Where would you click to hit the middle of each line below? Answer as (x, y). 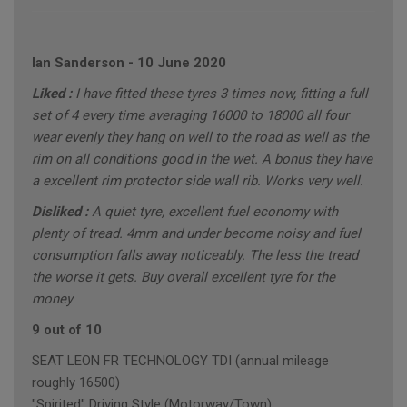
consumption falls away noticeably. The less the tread (195, 256)
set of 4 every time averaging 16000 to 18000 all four (190, 116)
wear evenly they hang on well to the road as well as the (200, 138)
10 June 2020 (182, 63)
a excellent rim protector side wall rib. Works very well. (198, 181)
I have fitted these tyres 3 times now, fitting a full (222, 94)
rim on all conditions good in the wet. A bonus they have (202, 159)
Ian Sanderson (78, 63)
